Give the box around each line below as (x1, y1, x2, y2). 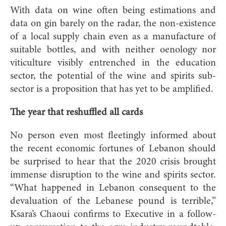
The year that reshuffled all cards (10, 107, 143, 118)
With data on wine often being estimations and (10, 5, 216, 16)
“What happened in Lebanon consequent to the (10, 183, 216, 193)
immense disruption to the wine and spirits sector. (10, 169, 216, 180)
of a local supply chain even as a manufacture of (10, 31, 216, 42)
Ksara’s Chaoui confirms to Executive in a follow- (10, 209, 216, 219)
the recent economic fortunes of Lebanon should (10, 143, 216, 154)
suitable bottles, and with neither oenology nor (10, 44, 216, 55)
